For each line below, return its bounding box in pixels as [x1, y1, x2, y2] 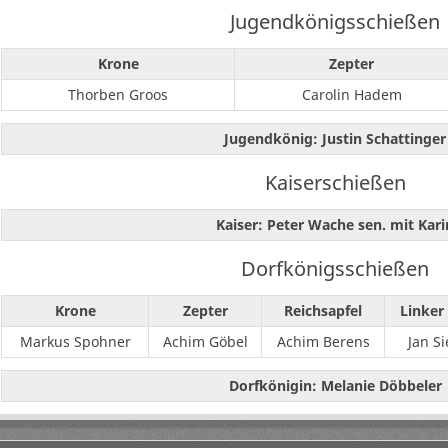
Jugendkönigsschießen [230, 7, 440, 36]
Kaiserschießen [264, 168, 406, 197]
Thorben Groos [68, 85, 168, 105]
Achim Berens [276, 332, 370, 352]
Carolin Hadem [301, 85, 402, 105]
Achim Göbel [162, 332, 248, 352]
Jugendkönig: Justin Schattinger [224, 129, 446, 149]
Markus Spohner [19, 332, 131, 352]
